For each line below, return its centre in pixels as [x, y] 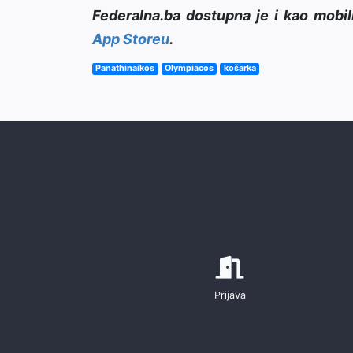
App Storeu [131, 39]
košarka [240, 69]
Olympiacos [189, 69]
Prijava [230, 295]
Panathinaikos [125, 69]
